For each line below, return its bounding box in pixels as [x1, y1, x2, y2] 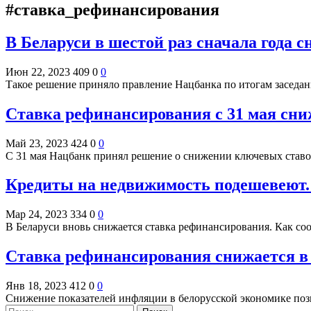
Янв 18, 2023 [6, 280, 67, 292]
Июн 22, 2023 [6, 65, 70, 78]
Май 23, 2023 [6, 137, 68, 149]
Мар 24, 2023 [6, 208, 67, 221]
